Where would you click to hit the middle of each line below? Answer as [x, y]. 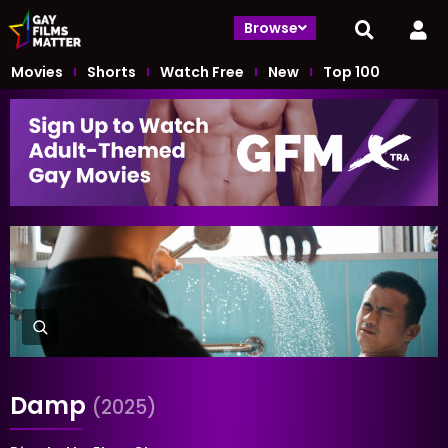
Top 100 [351, 71]
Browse [271, 27]
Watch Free [202, 71]
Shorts [111, 71]
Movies [37, 71]
